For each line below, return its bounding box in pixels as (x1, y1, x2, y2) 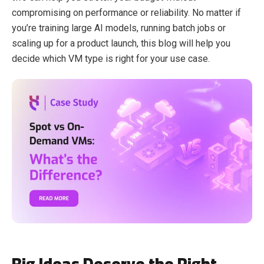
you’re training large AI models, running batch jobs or (12, 22, 226, 34)
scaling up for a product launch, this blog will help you (12, 37, 230, 49)
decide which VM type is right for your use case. (12, 52, 210, 64)
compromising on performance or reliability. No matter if (12, 6, 241, 18)
